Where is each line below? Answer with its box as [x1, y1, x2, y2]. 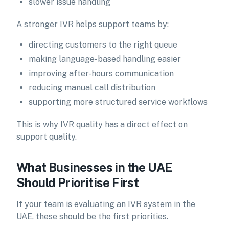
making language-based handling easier [29, 54, 181, 64]
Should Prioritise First [16, 175, 139, 190]
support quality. [16, 132, 77, 142]
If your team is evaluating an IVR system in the [16, 199, 195, 209]
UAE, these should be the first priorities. [16, 212, 168, 221]
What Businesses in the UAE [16, 160, 172, 174]
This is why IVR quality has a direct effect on [16, 120, 188, 129]
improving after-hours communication [29, 68, 174, 78]
